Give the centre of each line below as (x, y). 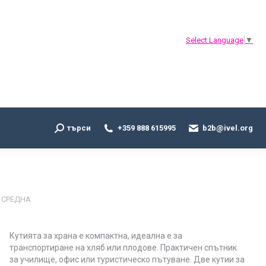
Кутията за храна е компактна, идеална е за (96, 236)
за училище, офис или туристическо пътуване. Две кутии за (127, 259)
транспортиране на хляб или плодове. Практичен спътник (123, 248)
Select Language (215, 40)
